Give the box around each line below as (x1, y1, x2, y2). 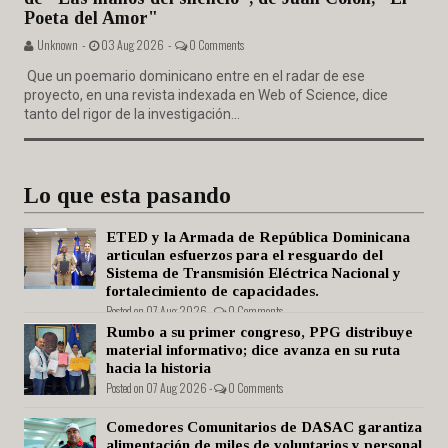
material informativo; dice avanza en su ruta (106, 342, 400, 359)
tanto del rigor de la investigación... (24, 106, 240, 123)
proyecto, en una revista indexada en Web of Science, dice (24, 87, 388, 104)
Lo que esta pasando (24, 183, 231, 209)
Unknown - (33, 36, 89, 54)
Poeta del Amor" (24, 8, 158, 29)
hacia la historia (106, 360, 211, 377)
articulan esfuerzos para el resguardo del (106, 247, 383, 264)
